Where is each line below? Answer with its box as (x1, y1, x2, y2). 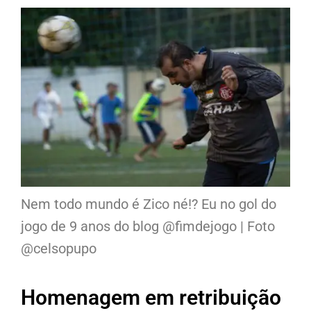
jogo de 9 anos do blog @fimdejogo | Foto (21, 218, 275, 235)
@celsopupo (21, 240, 96, 258)
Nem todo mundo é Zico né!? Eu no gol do (21, 196, 276, 213)
